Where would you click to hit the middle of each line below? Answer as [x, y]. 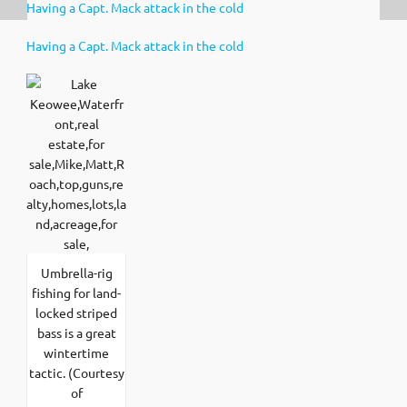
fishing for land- [76, 292]
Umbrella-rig [76, 272]
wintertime [76, 352]
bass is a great [76, 332]
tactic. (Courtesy [76, 372]
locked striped [76, 312]
